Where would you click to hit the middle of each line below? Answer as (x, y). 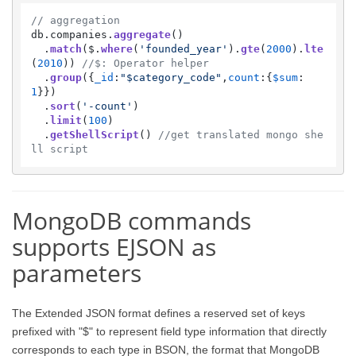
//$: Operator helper (145, 63)
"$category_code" (170, 77)
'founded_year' (183, 48)
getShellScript (94, 134)
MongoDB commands (132, 221)
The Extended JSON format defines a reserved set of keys (159, 313)
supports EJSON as (114, 247)
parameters (77, 273)
